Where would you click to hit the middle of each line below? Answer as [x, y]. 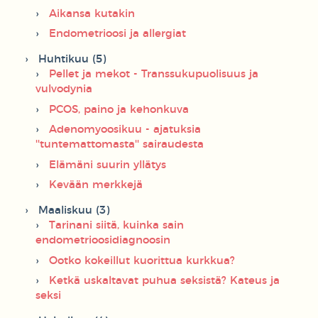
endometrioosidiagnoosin [103, 241]
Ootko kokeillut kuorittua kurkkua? [142, 261]
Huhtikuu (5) [72, 60]
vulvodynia [64, 89]
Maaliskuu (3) [74, 211]
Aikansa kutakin [92, 13]
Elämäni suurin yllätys [108, 165]
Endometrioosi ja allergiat [117, 34]
